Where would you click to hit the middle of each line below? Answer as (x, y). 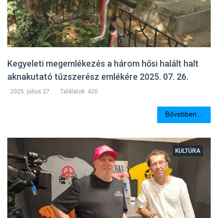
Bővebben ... (184, 115)
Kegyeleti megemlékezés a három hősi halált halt (103, 63)
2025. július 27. (31, 91)
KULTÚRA (188, 151)
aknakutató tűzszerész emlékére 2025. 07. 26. (98, 76)
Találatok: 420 (79, 91)
